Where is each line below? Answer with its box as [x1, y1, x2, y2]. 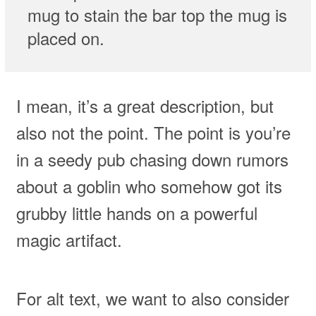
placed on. [27, 25, 104, 50]
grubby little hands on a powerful [16, 200, 257, 226]
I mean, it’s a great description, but [16, 93, 274, 119]
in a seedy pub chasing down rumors [16, 147, 288, 172]
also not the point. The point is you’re [16, 120, 291, 145]
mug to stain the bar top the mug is [27, 1, 287, 27]
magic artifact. [16, 227, 122, 253]
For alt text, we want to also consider [16, 286, 289, 311]
